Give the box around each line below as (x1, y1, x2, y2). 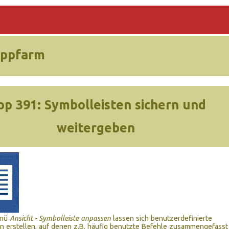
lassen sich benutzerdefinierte (111, 214, 212, 222)
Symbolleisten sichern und (40, 98, 206, 112)
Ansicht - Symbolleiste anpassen (10, 214, 111, 222)
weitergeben (56, 121, 135, 135)
